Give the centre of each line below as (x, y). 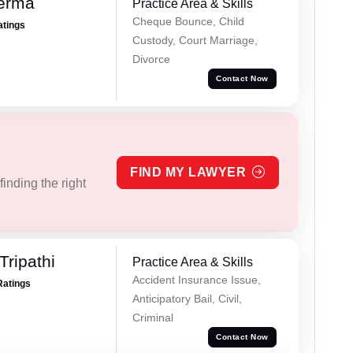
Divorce (151, 59)
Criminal (152, 317)
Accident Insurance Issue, (196, 279)
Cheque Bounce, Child (188, 22)
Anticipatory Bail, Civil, (187, 298)
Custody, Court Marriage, (195, 41)
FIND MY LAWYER (188, 172)
